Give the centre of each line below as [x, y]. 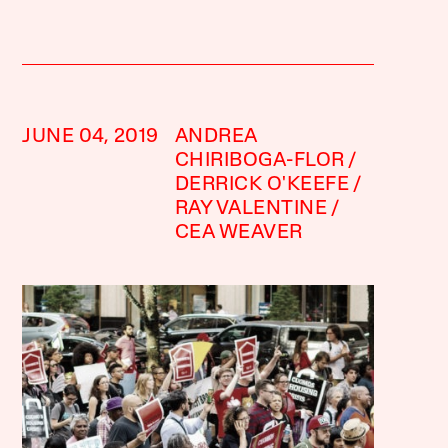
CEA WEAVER [238, 232]
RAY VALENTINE [251, 208]
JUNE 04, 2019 [90, 136]
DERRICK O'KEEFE [262, 184]
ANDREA [215, 136]
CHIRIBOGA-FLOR [259, 160]
